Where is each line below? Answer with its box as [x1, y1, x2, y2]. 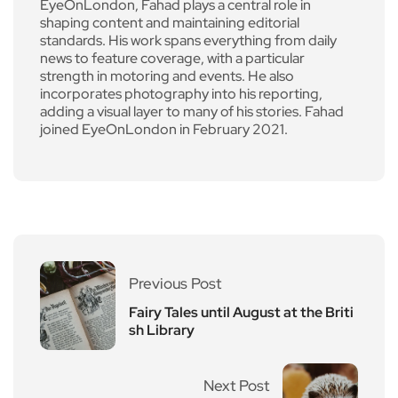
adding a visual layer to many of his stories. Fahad [40, 101, 344, 121]
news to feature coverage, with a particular [40, 48, 305, 68]
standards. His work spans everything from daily [40, 30, 337, 50]
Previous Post [129, 273, 221, 293]
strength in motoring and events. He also [40, 66, 294, 85]
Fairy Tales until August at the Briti [129, 302, 354, 322]
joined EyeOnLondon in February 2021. [40, 119, 288, 139]
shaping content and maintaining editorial [40, 12, 299, 32]
